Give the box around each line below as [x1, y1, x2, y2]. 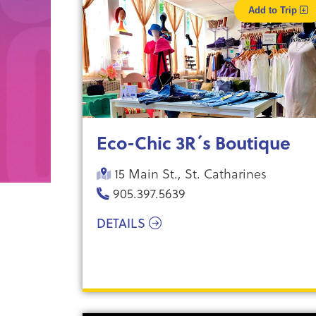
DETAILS [97, 214, 149, 232]
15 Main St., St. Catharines [111, 164, 267, 183]
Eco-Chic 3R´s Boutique [97, 130, 291, 155]
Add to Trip [248, 5, 300, 16]
